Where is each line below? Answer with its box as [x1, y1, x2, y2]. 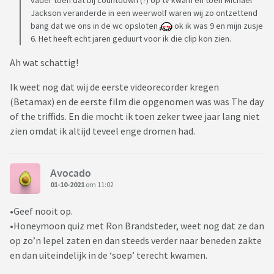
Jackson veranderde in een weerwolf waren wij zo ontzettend [31, 7, 257, 19]
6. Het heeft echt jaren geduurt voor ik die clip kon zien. [31, 33, 231, 45]
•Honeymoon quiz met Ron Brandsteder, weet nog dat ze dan [10, 220, 264, 232]
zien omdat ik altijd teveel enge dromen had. [10, 125, 195, 138]
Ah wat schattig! [10, 56, 78, 69]
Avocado [50, 166, 91, 179]
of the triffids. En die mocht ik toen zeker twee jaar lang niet [10, 110, 260, 123]
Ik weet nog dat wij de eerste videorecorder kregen [10, 81, 219, 94]
